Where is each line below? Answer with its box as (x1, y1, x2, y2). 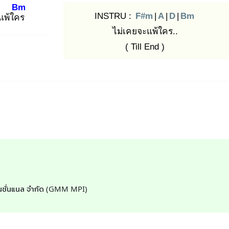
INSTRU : (94, 11, 134, 21)
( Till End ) (125, 41, 165, 52)
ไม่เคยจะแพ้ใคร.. (112, 26, 178, 37)
